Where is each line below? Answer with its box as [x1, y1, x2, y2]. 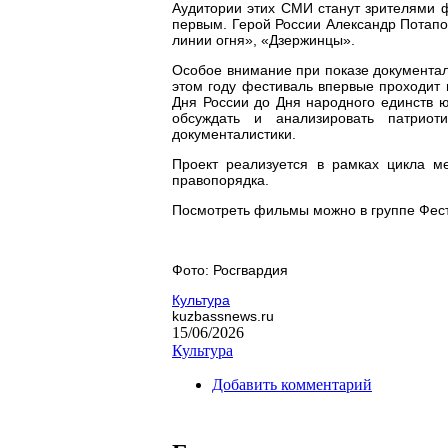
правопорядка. [172, 171, 269, 188]
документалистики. [172, 125, 296, 142]
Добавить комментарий [212, 375, 372, 393]
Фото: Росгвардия [172, 261, 288, 278]
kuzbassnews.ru [172, 307, 274, 324]
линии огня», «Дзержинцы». [172, 31, 355, 48]
